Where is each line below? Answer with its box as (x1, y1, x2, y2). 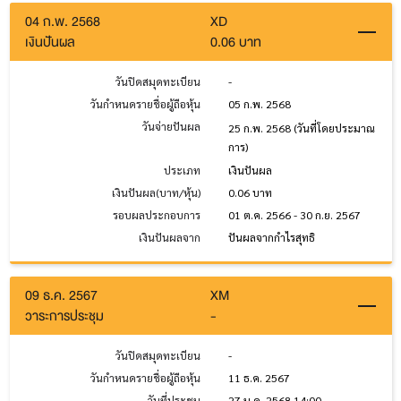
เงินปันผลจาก (139, 230, 200, 245)
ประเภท (164, 163, 200, 178)
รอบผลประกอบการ (113, 208, 200, 223)
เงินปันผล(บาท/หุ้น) (112, 185, 200, 200)
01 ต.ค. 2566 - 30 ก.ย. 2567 (227, 208, 361, 223)
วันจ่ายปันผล (142, 119, 200, 134)
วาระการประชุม (25, 304, 104, 328)
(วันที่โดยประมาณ (293, 121, 375, 136)
